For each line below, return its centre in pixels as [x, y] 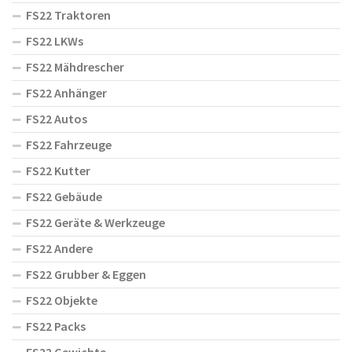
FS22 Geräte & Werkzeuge [95, 223]
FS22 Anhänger [66, 93]
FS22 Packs [56, 326]
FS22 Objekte [62, 301]
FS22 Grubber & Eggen [86, 275]
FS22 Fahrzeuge [69, 145]
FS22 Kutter [58, 171]
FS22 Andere [59, 249]
